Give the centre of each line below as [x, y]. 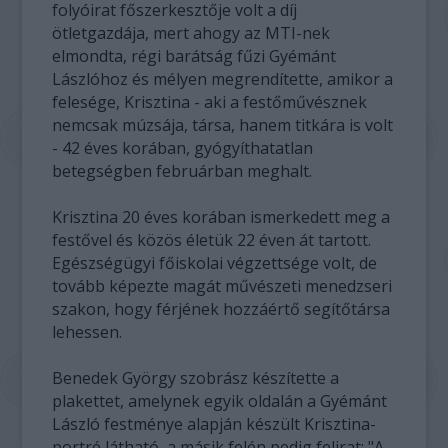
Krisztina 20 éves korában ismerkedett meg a [221, 217]
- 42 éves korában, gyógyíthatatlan [183, 148]
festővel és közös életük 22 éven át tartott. [212, 240]
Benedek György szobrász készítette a [196, 378]
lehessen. [87, 332]
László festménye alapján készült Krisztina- [214, 424]
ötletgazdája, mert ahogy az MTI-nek [191, 33]
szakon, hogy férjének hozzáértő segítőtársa [221, 309]
